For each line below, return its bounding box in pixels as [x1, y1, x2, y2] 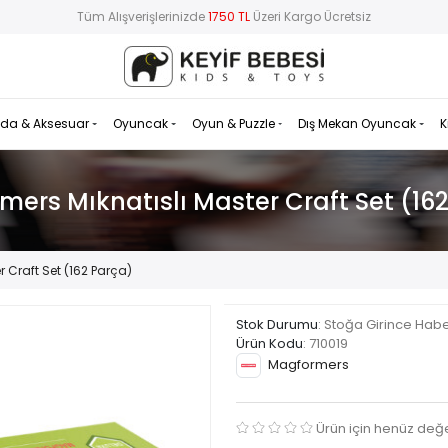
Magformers [268, 355, 349, 375]
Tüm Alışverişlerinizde [77, 8, 208, 26]
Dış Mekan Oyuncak [298, 115, 420, 133]
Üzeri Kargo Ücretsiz [250, 8, 371, 26]
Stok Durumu [236, 315, 318, 335]
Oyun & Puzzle [191, 115, 278, 133]
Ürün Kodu [236, 334, 303, 354]
